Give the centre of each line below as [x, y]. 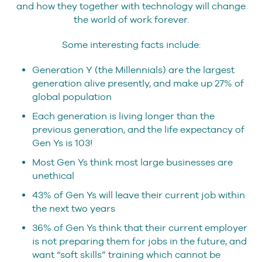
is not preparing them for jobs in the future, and [139, 241]
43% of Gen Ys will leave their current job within [139, 195]
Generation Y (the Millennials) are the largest [133, 70]
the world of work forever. [131, 19]
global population [72, 96]
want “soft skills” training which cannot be [126, 254]
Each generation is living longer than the [123, 116]
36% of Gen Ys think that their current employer [140, 227]
